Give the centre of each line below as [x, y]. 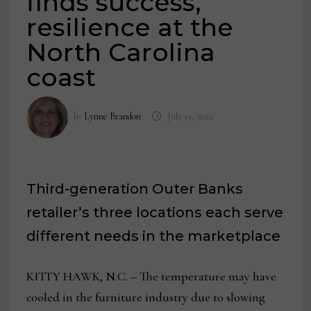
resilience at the [130, 27]
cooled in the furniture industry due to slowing [146, 297]
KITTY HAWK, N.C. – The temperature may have [152, 277]
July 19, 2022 [190, 117]
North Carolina [121, 52]
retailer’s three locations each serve [155, 213]
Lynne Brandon [113, 117]
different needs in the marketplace [154, 236]
